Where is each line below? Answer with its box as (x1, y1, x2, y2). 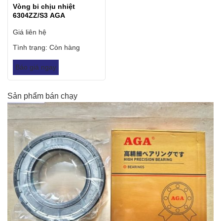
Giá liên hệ (12, 28, 46, 37)
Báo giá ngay (15, 63, 56, 72)
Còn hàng (49, 43, 80, 52)
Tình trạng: (12, 43, 49, 52)
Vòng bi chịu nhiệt (12, 2, 75, 11)
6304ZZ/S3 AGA (12, 11, 65, 20)
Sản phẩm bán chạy (7, 91, 77, 100)
